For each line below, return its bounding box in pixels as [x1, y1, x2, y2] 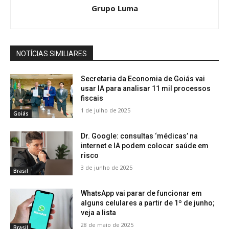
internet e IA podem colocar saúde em [81, 142, 209, 150]
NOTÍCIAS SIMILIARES [16, 50, 87, 58]
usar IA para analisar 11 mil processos [81, 84, 211, 93]
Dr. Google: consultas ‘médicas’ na [81, 132, 198, 141]
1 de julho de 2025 [81, 106, 131, 114]
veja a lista [81, 208, 117, 217]
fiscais [81, 94, 104, 103]
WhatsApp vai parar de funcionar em [81, 189, 202, 197]
